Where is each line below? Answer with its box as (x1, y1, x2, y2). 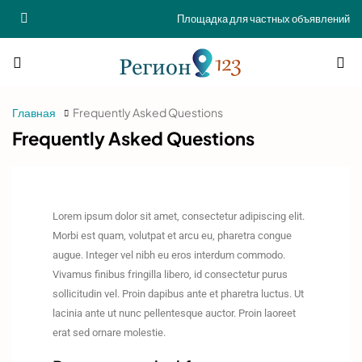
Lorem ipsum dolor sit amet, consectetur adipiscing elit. (53, 210, 305, 223)
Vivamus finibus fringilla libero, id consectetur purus (53, 268, 288, 281)
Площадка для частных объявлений (177, 12, 350, 25)
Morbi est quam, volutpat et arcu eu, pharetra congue (53, 229, 292, 242)
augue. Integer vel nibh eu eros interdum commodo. (53, 249, 285, 262)
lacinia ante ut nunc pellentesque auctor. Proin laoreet (53, 307, 296, 320)
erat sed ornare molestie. (53, 326, 166, 339)
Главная (12, 105, 56, 120)
